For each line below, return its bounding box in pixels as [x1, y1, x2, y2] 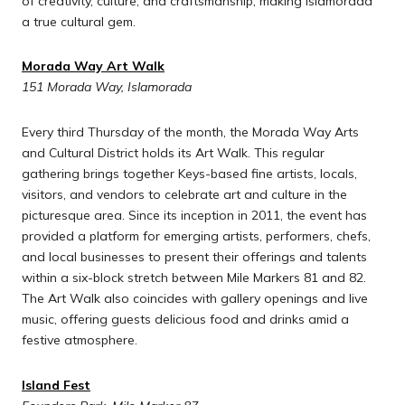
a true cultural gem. [22, 13, 136, 30]
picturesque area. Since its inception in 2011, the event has [22, 206, 367, 223]
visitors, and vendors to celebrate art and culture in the [22, 185, 347, 202]
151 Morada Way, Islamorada [22, 79, 192, 96]
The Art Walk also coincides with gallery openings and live [22, 289, 368, 306]
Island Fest [22, 376, 90, 393]
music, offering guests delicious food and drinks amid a [22, 310, 349, 327]
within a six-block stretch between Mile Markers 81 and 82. [22, 268, 366, 286]
